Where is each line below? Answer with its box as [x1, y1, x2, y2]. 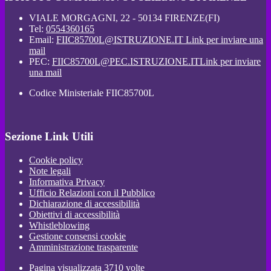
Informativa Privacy [29, 177, 105, 187]
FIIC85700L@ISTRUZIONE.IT [56, 34, 186, 45]
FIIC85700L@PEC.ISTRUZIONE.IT [52, 56, 200, 67]
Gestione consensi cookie [29, 231, 126, 241]
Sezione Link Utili [5, 130, 93, 143]
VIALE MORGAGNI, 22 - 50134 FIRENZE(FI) [29, 12, 220, 23]
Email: [29, 34, 56, 45]
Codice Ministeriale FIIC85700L [29, 87, 154, 98]
